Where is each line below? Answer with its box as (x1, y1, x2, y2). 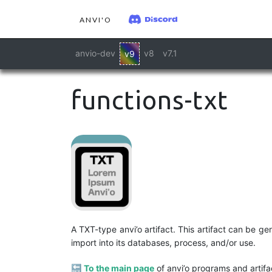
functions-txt (71, 86, 228, 114)
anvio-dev (75, 48, 115, 58)
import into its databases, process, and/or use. (71, 237, 256, 248)
